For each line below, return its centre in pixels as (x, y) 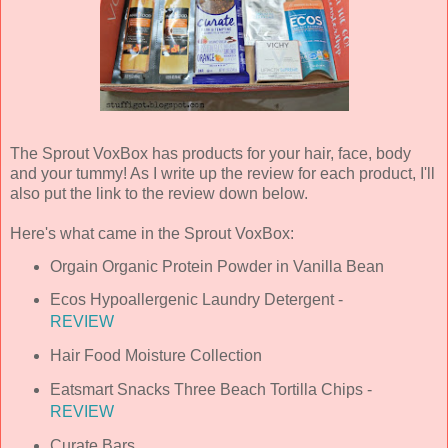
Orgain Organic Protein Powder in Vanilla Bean (216, 266)
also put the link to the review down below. (159, 193)
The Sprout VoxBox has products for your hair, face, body (210, 153)
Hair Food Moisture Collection (155, 356)
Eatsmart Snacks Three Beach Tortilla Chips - (210, 390)
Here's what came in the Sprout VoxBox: (152, 233)
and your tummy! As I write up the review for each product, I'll (222, 173)
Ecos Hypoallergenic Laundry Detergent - (196, 300)
